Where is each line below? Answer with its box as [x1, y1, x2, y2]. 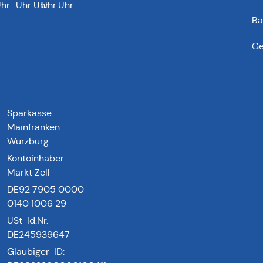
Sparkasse [6, 107, 52, 119]
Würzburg [6, 136, 49, 147]
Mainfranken [6, 122, 60, 133]
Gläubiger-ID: [6, 246, 65, 258]
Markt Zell [6, 167, 50, 178]
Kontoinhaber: [6, 153, 66, 164]
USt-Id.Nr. [6, 215, 48, 227]
